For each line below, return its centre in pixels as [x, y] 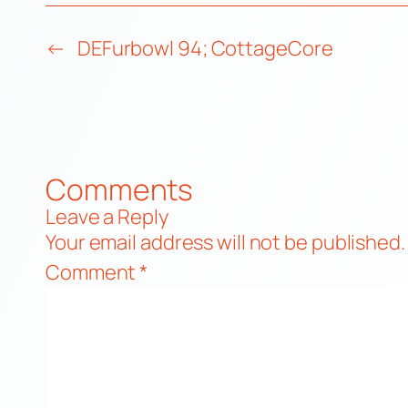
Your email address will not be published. [225, 242]
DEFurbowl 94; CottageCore [205, 48]
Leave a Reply [107, 217]
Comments [120, 189]
